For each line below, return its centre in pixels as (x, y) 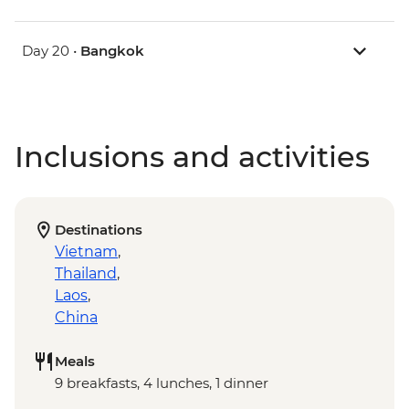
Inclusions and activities (192, 157)
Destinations (99, 230)
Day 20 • (51, 51)
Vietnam (86, 252)
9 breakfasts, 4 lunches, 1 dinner (162, 383)
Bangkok (112, 51)
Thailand (86, 274)
